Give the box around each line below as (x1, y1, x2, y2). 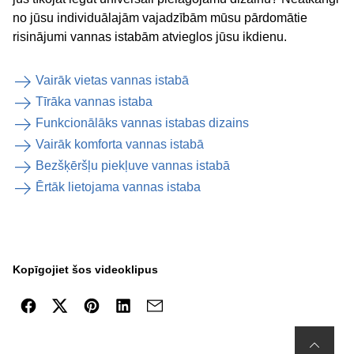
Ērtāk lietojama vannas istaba (36, 180, 201, 194)
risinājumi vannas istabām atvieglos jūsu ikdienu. (13, 30, 287, 43)
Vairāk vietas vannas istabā (36, 73, 189, 87)
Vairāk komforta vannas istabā (36, 137, 204, 151)
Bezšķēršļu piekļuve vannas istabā (36, 159, 230, 172)
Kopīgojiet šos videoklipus (13, 263, 158, 276)
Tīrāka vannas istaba (36, 95, 153, 108)
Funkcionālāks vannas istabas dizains (36, 116, 249, 130)
